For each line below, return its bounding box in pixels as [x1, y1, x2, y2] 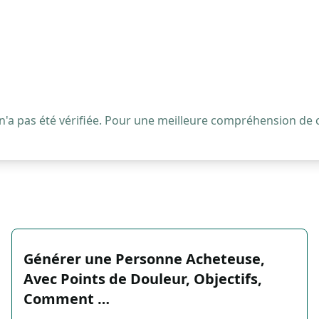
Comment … [23, 289, 110, 308]
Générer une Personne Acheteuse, [23, 249, 265, 268]
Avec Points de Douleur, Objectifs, [23, 269, 262, 288]
